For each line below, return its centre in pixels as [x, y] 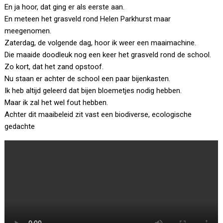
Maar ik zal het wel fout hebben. [56, 103]
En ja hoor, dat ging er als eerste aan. [65, 7]
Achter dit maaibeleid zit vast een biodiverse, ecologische [98, 115]
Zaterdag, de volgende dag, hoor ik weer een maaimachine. [101, 43]
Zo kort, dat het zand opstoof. [54, 67]
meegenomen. [28, 31]
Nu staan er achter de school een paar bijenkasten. [88, 79]
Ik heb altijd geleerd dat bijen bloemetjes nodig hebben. [93, 91]
